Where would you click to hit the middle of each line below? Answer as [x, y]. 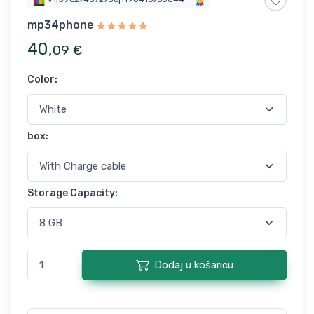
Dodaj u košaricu [193, 265]
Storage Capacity [71, 193]
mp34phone [61, 25]
